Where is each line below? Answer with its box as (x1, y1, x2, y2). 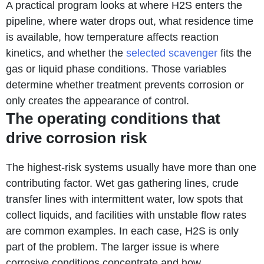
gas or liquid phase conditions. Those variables (6, 62, 226, 75)
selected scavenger (126, 47, 217, 59)
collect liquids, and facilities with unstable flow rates (6, 209, 246, 221)
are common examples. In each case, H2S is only (6, 225, 239, 237)
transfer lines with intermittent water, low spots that (6, 193, 243, 205)
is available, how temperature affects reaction (6, 31, 219, 43)
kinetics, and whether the (6, 47, 126, 59)
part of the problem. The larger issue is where (6, 240, 219, 253)
